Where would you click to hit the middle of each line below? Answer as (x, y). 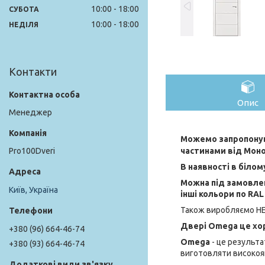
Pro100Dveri (32, 151)
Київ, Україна (33, 190)
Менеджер (30, 113)
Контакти (33, 72)
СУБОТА (24, 9)
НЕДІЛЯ (24, 25)
